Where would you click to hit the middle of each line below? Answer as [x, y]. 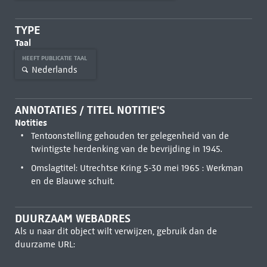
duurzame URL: [45, 244]
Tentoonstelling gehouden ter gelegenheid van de [130, 136]
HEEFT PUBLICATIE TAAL [55, 58]
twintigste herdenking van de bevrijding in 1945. [126, 149]
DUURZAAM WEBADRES [72, 218]
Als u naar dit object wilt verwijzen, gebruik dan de [116, 231]
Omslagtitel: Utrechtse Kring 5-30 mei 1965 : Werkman [137, 168]
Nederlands [54, 69]
